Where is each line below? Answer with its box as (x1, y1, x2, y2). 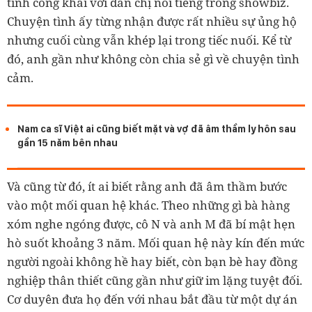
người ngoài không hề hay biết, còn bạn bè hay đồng (7, 253, 297, 270)
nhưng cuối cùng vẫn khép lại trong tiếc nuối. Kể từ (7, 31, 291, 48)
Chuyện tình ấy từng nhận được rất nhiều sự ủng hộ (7, 13, 297, 29)
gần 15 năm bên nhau (17, 136, 118, 148)
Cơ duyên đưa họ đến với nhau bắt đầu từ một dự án (7, 290, 297, 307)
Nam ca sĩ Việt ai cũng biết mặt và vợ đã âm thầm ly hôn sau (17, 122, 296, 134)
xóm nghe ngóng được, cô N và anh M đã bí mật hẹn (7, 215, 295, 232)
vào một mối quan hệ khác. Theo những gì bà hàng (7, 196, 290, 213)
